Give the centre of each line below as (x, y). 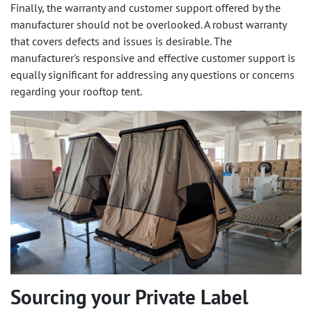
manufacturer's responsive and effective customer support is (153, 58)
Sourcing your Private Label (130, 297)
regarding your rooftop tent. (76, 92)
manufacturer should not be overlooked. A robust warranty (148, 25)
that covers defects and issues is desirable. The (121, 41)
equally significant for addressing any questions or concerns (153, 75)
